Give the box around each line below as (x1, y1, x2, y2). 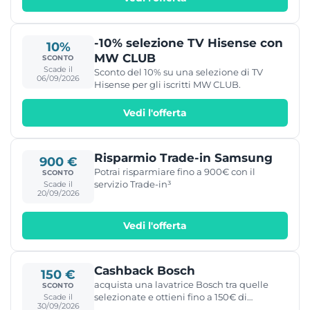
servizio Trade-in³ (94, 178, 172, 190)
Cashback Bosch (94, 263, 195, 277)
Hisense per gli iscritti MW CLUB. (94, 78, 241, 90)
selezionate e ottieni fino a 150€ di (94, 291, 247, 302)
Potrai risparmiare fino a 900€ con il (94, 165, 255, 177)
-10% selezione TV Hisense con (94, 35, 283, 50)
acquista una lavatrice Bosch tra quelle (94, 278, 268, 290)
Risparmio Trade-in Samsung (94, 150, 273, 165)
